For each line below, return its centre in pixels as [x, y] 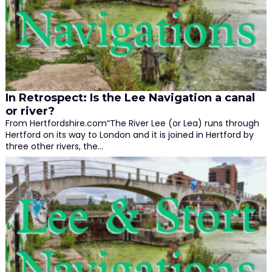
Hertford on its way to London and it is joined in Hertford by [129, 135]
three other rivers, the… [54, 147]
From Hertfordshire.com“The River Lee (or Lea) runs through [132, 124]
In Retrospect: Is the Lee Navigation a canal [130, 98]
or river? [30, 111]
